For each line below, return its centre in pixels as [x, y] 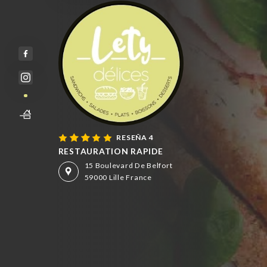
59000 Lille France [118, 177]
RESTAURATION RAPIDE [111, 151]
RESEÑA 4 [135, 137]
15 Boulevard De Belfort [128, 165]
